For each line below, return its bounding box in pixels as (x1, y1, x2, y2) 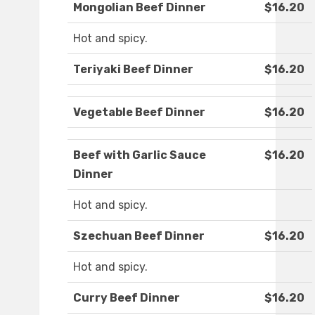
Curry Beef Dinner (73, 291, 180, 305)
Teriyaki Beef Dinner (73, 63, 193, 77)
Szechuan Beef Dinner (73, 229, 205, 243)
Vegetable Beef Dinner (73, 105, 205, 120)
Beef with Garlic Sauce (73, 148, 206, 162)
